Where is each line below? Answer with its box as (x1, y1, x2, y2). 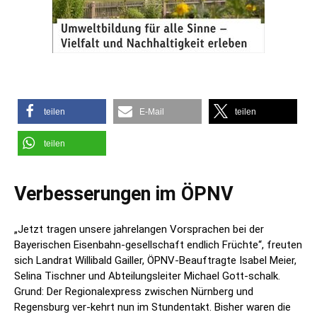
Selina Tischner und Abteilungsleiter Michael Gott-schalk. (14, 269, 280, 282)
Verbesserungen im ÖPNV (14, 182, 234, 205)
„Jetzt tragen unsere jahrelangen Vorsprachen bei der (14, 222, 264, 236)
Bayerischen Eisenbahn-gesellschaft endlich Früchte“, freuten (14, 238, 302, 251)
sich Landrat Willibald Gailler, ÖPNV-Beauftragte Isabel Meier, (14, 253, 296, 267)
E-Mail (139, 106, 164, 117)
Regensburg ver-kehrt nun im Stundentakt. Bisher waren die (14, 300, 291, 313)
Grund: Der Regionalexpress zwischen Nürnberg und (14, 284, 253, 298)
